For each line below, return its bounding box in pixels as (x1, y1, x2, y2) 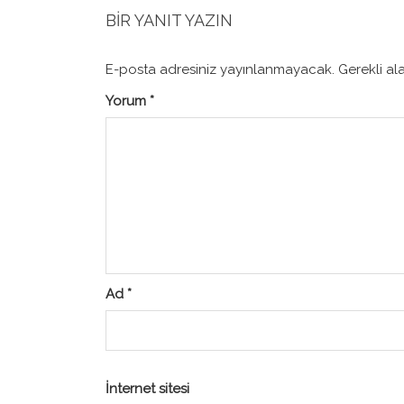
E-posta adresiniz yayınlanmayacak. (106, 61, 335, 78)
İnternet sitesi (106, 381, 189, 397)
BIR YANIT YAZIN (106, 11, 233, 30)
